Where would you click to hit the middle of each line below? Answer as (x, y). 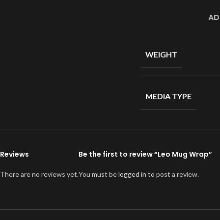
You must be (98, 174)
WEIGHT (161, 54)
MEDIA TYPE (168, 96)
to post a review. (173, 174)
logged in (132, 174)
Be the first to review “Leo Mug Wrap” (145, 154)
